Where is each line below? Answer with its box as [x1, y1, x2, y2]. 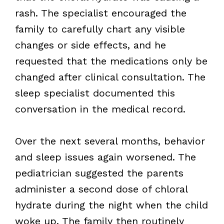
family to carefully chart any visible [14, 22, 185, 35]
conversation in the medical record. [14, 102, 185, 115]
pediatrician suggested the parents [14, 166, 183, 179]
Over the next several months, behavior [14, 134, 205, 147]
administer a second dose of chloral [14, 182, 187, 195]
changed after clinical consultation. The [14, 70, 205, 83]
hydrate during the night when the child [14, 198, 208, 211]
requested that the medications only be [14, 54, 207, 67]
